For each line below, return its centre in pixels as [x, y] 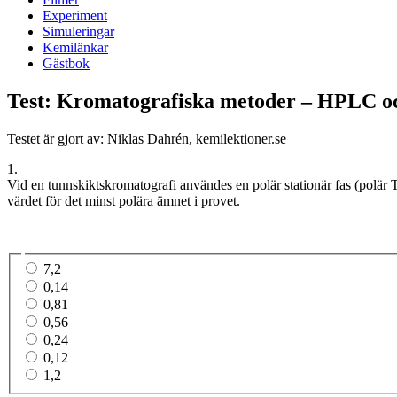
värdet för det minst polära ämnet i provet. [124, 200]
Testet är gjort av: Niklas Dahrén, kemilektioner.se [147, 138]
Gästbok [66, 63]
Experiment [75, 15]
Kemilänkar [75, 47]
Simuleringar [78, 31]
